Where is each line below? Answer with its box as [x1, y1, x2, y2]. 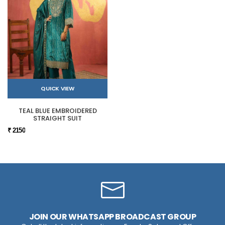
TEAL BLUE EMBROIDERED [18, 105, 97, 116]
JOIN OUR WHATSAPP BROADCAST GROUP [29, 210, 196, 222]
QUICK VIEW [41, 84, 74, 93]
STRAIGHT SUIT [33, 113, 82, 123]
